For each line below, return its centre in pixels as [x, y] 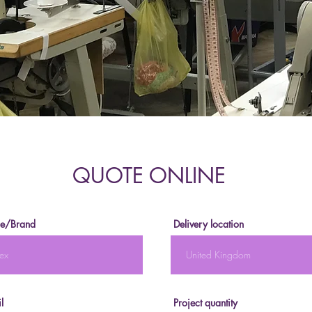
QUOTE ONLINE [121, 175]
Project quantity [205, 302]
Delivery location [209, 224]
